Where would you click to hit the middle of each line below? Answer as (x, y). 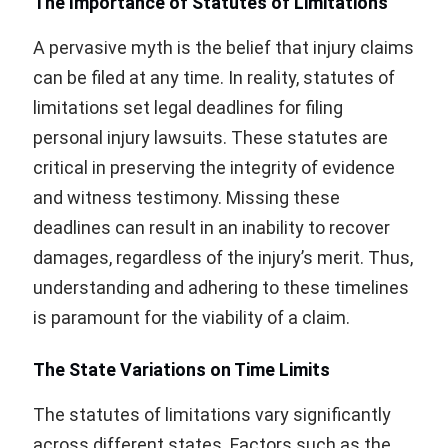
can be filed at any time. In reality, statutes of (214, 77)
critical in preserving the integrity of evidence (214, 167)
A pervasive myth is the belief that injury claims (223, 47)
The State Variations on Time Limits (181, 369)
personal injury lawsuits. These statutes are (210, 137)
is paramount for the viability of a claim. (191, 317)
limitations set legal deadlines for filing (188, 107)
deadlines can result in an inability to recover (211, 227)
